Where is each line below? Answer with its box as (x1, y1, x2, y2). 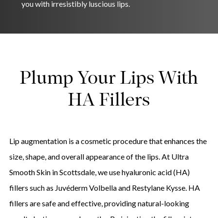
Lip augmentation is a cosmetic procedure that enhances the (9, 136, 207, 145)
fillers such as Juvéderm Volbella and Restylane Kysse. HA (9, 182, 200, 192)
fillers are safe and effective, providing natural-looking (9, 198, 189, 208)
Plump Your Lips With (19, 70, 199, 89)
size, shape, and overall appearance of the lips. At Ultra (9, 151, 189, 161)
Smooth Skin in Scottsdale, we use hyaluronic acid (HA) (9, 167, 190, 177)
